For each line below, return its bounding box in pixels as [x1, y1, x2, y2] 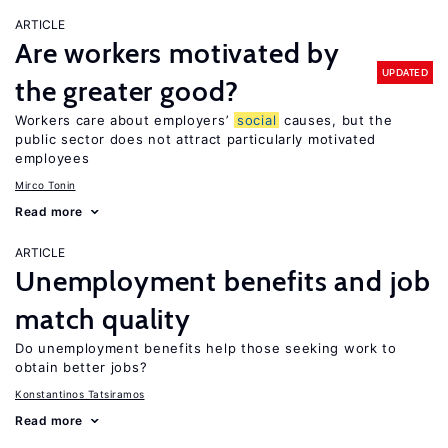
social [237, 112, 277, 128]
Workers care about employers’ [15, 112, 234, 128]
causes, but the [279, 112, 393, 128]
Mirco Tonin [15, 179, 76, 191]
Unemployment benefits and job [15, 264, 431, 298]
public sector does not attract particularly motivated [15, 131, 377, 147]
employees [15, 150, 90, 166]
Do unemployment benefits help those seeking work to [15, 340, 397, 356]
